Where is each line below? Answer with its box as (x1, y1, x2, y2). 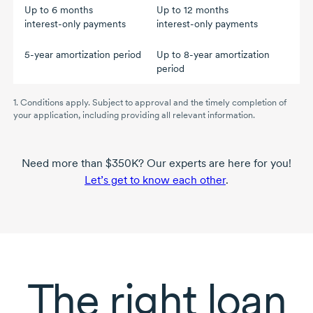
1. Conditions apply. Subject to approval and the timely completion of (13, 96, 286, 108)
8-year (183, 48, 212, 60)
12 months (183, 3, 228, 15)
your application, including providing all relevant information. (13, 109, 255, 120)
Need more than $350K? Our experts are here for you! (22, 156, 291, 170)
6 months (51, 3, 93, 15)
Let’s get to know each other (85, 173, 226, 187)
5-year (24, 48, 56, 60)
